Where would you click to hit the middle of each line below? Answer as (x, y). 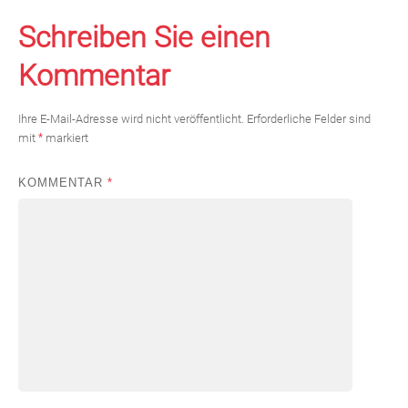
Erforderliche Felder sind (309, 119)
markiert (66, 138)
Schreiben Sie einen (144, 38)
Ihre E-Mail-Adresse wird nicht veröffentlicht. (131, 119)
